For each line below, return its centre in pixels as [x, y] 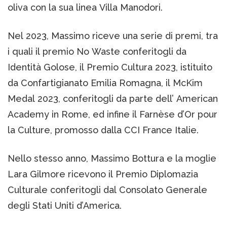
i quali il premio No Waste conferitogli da [97, 51]
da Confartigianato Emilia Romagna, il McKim [105, 83]
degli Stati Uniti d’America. [65, 205]
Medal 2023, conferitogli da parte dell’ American [113, 98]
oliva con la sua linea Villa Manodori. [85, 7]
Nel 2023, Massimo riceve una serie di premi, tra [113, 35]
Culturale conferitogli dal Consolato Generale [107, 190]
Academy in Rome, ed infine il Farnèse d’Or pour [112, 114]
